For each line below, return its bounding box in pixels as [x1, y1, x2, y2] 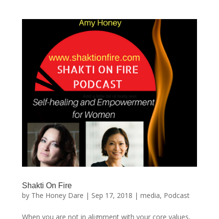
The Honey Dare [31, 191, 84, 200]
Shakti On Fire [22, 181, 72, 190]
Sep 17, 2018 [91, 191, 132, 200]
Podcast [163, 191, 190, 200]
